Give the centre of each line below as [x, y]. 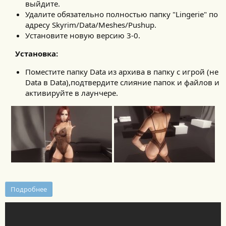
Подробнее [29, 189]
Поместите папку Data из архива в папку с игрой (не [122, 72]
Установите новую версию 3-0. [83, 36]
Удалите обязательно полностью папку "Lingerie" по [122, 14]
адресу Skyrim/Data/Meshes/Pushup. [91, 25]
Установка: [37, 54]
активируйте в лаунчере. [72, 93]
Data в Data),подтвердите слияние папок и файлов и [122, 82]
